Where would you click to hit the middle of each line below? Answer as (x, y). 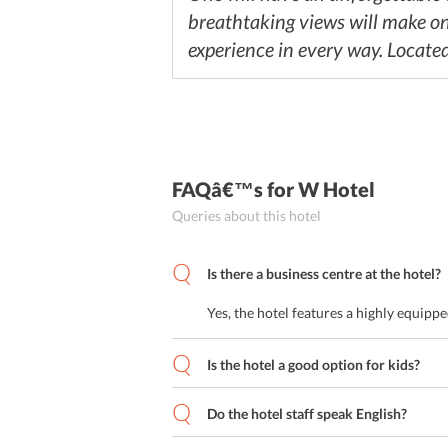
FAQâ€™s (217, 189)
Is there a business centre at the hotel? (324, 273)
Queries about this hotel (246, 215)
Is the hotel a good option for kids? (313, 364)
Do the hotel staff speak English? (307, 413)
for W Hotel (319, 189)
